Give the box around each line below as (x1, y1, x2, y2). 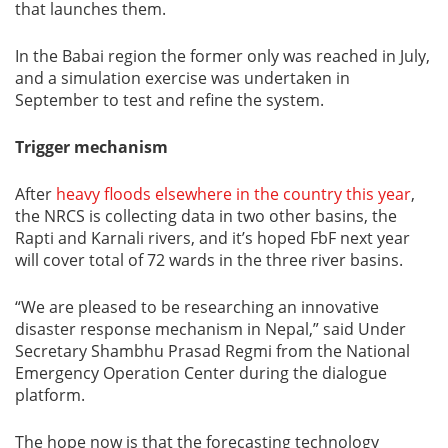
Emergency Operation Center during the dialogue (15, 362, 387, 384)
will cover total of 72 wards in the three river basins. (15, 249, 403, 271)
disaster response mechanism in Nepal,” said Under (15, 318, 406, 340)
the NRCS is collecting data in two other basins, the (15, 205, 397, 227)
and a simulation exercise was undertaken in (15, 67, 350, 89)
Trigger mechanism (15, 136, 168, 159)
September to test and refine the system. (15, 89, 324, 111)
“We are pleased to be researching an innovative (15, 296, 379, 318)
